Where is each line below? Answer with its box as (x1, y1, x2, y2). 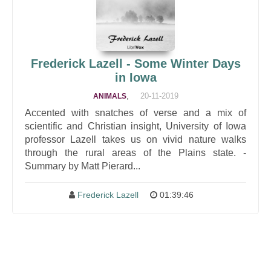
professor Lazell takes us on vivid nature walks (25, 134, 246, 145)
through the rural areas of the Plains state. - (25, 148, 246, 158)
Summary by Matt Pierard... (25, 161, 140, 171)
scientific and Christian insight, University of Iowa (25, 121, 246, 131)
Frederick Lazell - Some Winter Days (30, 57, 241, 70)
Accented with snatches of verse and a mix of (25, 108, 246, 118)
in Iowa (114, 71, 157, 84)
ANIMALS (93, 92, 126, 100)
